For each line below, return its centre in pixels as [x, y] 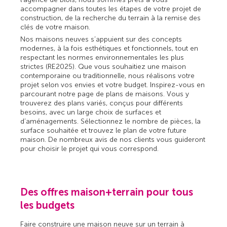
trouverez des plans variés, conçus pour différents [102, 103]
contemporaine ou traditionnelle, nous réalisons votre [108, 76]
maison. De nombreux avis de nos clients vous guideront [113, 140]
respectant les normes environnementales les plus [102, 58]
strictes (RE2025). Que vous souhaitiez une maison [103, 67]
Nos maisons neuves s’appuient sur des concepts [101, 40]
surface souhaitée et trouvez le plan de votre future [104, 131]
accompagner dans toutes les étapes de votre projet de [111, 9]
